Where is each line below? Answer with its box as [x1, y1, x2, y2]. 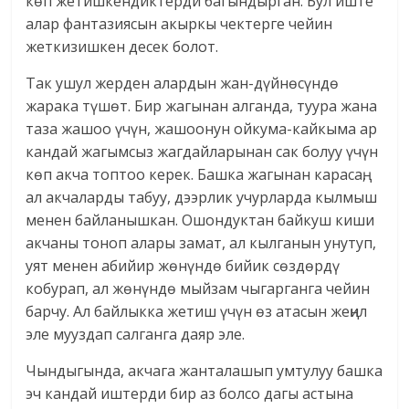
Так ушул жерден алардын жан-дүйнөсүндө [26, 73, 340, 94]
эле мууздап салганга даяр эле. [26, 324, 246, 345]
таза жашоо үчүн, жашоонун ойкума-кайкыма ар [26, 119, 378, 140]
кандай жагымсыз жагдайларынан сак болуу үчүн [26, 142, 379, 163]
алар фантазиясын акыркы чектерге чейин [26, 14, 333, 35]
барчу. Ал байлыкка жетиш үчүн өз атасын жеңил [26, 301, 368, 322]
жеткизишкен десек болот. [26, 37, 223, 58]
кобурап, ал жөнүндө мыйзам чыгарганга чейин [26, 278, 371, 299]
